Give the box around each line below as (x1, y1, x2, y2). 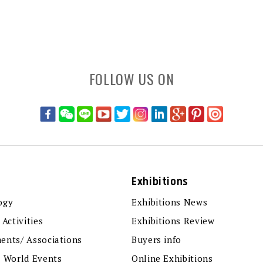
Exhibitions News (131, 196, 208, 208)
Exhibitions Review (131, 215, 215, 227)
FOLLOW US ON (89, 68, 174, 90)
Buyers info (131, 234, 182, 246)
